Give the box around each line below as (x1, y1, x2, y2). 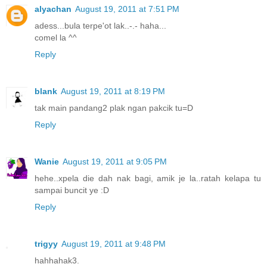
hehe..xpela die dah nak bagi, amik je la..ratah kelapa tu (35, 173, 261, 183)
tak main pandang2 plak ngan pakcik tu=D (35, 103, 193, 113)
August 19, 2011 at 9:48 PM (61, 238, 166, 249)
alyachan (35, 4, 72, 14)
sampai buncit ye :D (35, 185, 109, 195)
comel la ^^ (35, 32, 77, 42)
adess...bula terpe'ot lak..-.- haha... (35, 20, 166, 30)
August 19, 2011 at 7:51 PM (75, 4, 179, 14)
